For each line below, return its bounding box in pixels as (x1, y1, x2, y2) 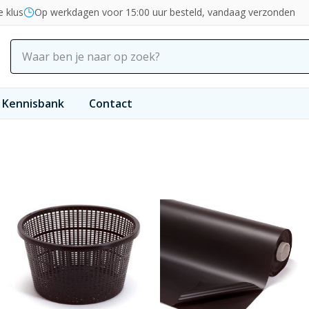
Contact (89, 96, 132, 111)
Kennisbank (2, 96, 64, 111)
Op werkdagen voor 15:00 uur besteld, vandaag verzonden (34, 6, 295, 19)
